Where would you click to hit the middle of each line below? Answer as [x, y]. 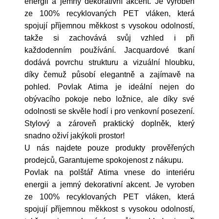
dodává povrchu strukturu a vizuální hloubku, [109, 62]
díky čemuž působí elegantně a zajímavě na [109, 75]
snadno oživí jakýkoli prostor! [75, 136]
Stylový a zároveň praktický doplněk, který [109, 123]
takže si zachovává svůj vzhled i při [109, 38]
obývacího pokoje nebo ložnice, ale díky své [109, 99]
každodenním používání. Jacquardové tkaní [109, 50]
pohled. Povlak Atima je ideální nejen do [109, 87]
